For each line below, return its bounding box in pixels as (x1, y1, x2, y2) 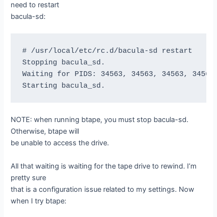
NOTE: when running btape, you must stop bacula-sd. (11, 115, 189, 124)
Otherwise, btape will (11, 127, 79, 136)
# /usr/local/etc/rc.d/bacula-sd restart (22, 46, 192, 55)
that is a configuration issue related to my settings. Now (11, 185, 195, 194)
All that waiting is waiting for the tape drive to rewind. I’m (11, 161, 197, 170)
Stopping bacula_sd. (22, 58, 105, 66)
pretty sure (11, 173, 46, 182)
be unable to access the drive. (11, 139, 109, 148)
